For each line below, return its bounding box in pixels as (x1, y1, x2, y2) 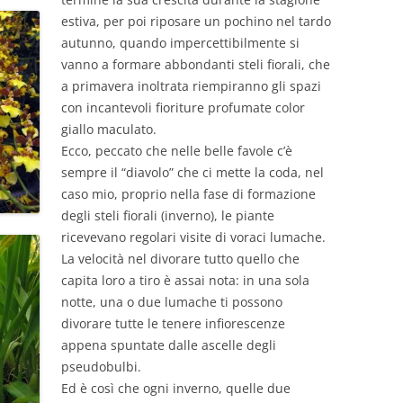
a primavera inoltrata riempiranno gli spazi (61, 77, 321, 94)
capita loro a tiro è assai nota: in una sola (61, 272, 309, 289)
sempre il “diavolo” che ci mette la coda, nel (61, 164, 324, 181)
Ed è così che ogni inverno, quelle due (61, 380, 291, 397)
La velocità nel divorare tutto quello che (61, 250, 300, 267)
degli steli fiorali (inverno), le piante (61, 207, 274, 224)
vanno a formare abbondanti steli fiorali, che (61, 56, 330, 73)
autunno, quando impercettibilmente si (61, 34, 300, 51)
